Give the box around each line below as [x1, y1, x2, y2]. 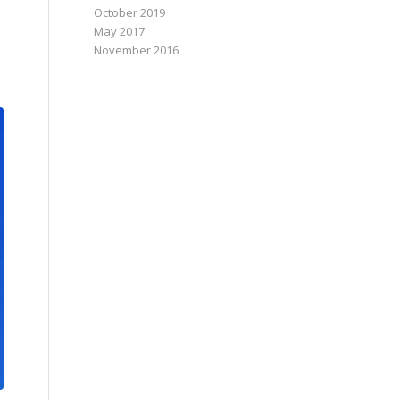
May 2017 [94, 23, 146, 39]
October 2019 [94, 4, 166, 21]
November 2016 [94, 42, 179, 58]
